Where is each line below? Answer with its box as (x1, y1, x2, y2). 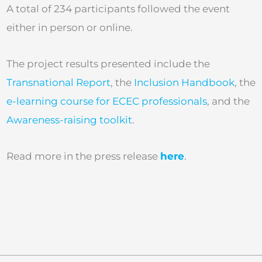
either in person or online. (6, 22, 133, 34)
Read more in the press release (6, 150, 160, 162)
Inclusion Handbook (134, 77, 235, 88)
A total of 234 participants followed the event (6, 3, 230, 15)
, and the (207, 95, 250, 107)
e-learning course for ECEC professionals (6, 95, 207, 107)
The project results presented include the (6, 58, 210, 70)
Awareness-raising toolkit (6, 114, 132, 126)
